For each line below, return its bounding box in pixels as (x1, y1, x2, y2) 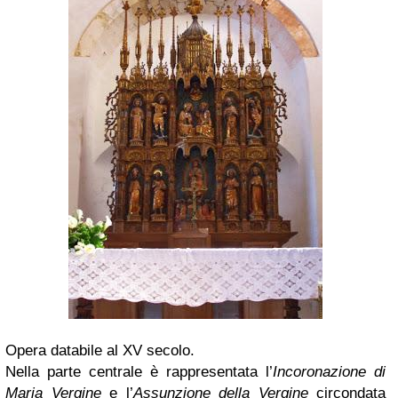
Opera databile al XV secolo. (5, 341, 199, 359)
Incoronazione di (273, 362, 386, 380)
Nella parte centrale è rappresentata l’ (5, 362, 273, 380)
